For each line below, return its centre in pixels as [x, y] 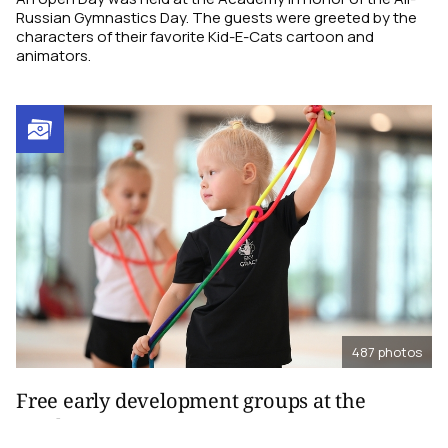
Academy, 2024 [85, 426]
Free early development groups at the [191, 400]
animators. [53, 56]
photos [400, 351]
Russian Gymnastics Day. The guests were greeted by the [216, 18]
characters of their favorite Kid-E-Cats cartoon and [195, 37]
